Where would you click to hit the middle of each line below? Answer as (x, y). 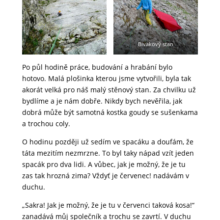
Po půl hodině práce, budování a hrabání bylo (97, 67)
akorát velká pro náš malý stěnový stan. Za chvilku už (109, 89)
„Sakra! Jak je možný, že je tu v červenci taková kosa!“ (108, 205)
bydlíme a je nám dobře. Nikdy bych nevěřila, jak (102, 101)
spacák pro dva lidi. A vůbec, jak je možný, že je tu (104, 164)
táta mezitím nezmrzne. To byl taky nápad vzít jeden (108, 153)
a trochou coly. (46, 123)
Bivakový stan (156, 44)
